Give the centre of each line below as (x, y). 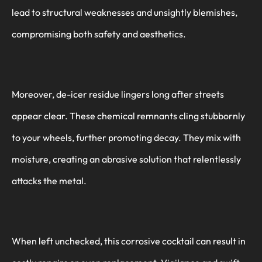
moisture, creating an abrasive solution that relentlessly (126, 159)
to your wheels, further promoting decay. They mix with (126, 137)
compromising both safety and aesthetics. (99, 34)
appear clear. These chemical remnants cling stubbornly (128, 116)
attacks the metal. (49, 180)
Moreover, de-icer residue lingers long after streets (118, 94)
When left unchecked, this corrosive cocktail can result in (129, 241)
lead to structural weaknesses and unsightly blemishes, (125, 13)
